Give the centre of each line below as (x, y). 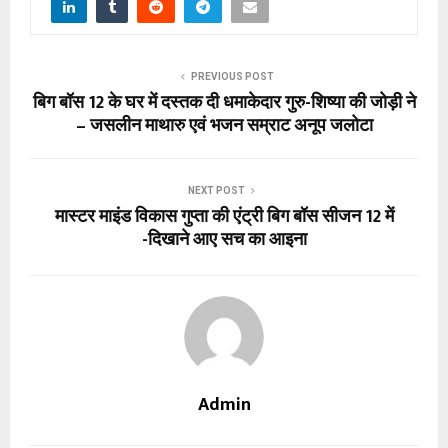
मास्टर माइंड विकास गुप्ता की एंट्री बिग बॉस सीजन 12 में (224, 216)
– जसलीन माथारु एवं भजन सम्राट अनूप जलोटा (224, 125)
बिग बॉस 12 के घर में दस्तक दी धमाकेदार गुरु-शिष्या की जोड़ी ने (224, 102)
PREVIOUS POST (232, 76)
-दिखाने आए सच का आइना (224, 239)
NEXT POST (216, 190)
